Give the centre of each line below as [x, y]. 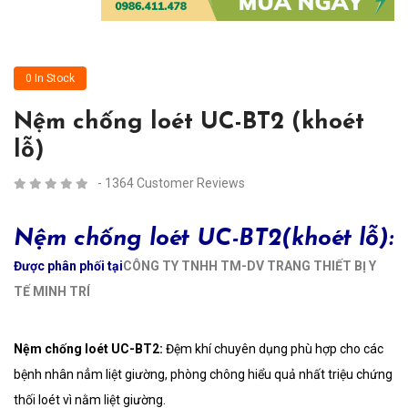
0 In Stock [50, 78]
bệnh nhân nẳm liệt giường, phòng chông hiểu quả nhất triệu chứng [203, 374]
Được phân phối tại [68, 266]
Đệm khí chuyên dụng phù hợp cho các [275, 349]
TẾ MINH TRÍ [52, 291]
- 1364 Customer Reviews [171, 183]
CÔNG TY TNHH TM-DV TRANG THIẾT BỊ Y [250, 266]
